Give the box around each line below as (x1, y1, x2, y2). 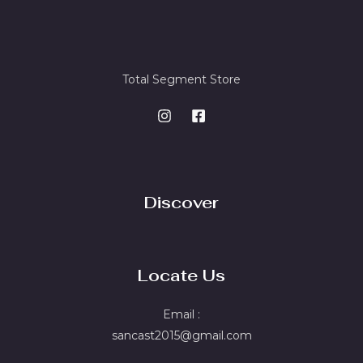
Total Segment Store (122, 72, 241, 87)
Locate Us (138, 265, 225, 286)
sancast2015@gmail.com (111, 328, 252, 343)
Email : (163, 307, 200, 322)
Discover (144, 192, 219, 213)
